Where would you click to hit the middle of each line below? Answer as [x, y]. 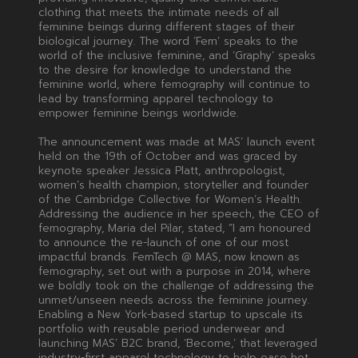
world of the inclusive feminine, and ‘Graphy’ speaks [177, 55]
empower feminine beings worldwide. [138, 113]
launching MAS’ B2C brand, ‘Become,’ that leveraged [177, 343]
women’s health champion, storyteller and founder [173, 185]
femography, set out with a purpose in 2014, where [174, 271]
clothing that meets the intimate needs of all [158, 12]
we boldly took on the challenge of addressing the [176, 285]
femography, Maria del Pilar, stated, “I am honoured [174, 228]
